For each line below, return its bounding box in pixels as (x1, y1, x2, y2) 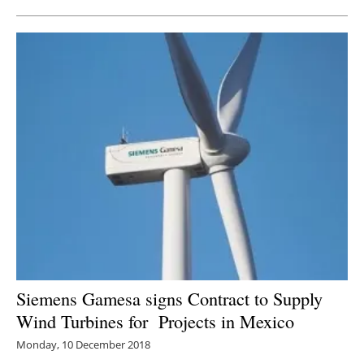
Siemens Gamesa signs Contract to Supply (16, 286, 323, 311)
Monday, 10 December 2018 (16, 337, 150, 353)
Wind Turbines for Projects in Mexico (16, 309, 294, 334)
